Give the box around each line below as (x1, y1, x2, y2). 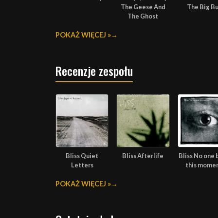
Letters (71, 161, 93, 169)
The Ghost (127, 12, 159, 20)
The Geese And (120, 3, 165, 11)
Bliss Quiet (66, 151, 99, 160)
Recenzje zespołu (55, 62, 133, 80)
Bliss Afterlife (122, 151, 164, 160)
